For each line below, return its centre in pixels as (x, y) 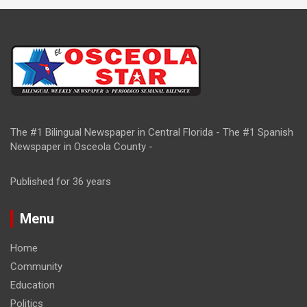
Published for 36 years (61, 182)
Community (36, 267)
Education (33, 285)
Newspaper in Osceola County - (82, 147)
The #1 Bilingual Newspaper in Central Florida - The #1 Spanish (152, 133)
